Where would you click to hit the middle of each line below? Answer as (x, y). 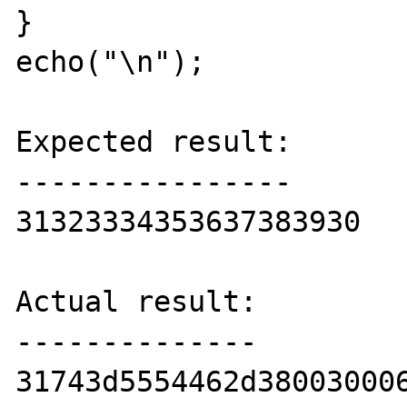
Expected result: (154, 142)
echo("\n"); (111, 62)
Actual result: (137, 302)
